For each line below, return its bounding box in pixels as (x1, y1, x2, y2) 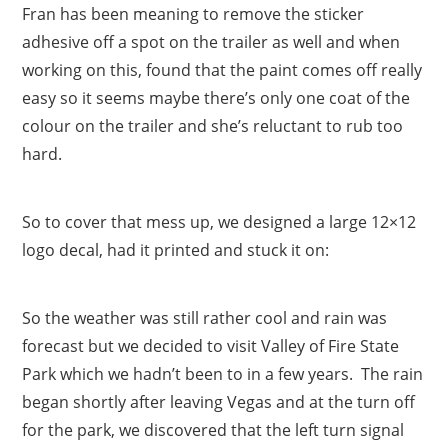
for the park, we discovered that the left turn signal (22, 418, 405, 441)
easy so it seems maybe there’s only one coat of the (22, 86, 411, 109)
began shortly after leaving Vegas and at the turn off (22, 390, 416, 413)
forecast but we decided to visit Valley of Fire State (22, 334, 400, 357)
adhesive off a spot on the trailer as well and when (22, 30, 401, 53)
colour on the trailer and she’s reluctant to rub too (22, 114, 404, 137)
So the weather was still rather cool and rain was (22, 306, 388, 329)
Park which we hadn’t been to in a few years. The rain (22, 362, 424, 385)
